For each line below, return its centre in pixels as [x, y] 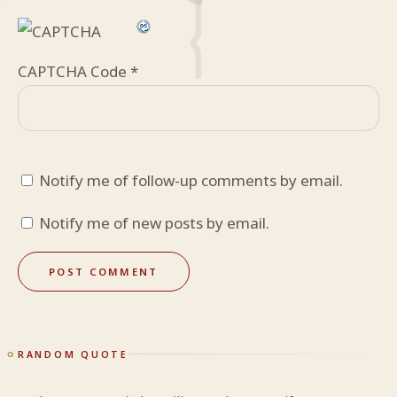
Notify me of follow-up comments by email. [191, 181]
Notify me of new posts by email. [154, 223]
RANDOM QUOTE [73, 354]
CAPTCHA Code [72, 72]
